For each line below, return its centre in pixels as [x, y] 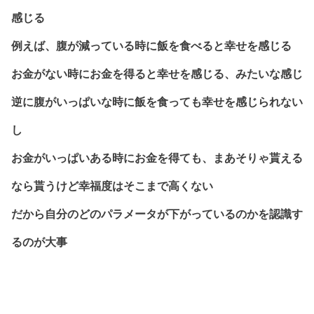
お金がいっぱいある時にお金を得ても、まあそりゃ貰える [157, 158]
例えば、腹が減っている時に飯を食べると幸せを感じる [151, 46]
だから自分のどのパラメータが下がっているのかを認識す [157, 214]
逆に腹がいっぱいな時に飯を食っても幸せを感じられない [157, 102]
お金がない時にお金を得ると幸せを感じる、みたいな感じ [157, 74]
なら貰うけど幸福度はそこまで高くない [112, 186]
